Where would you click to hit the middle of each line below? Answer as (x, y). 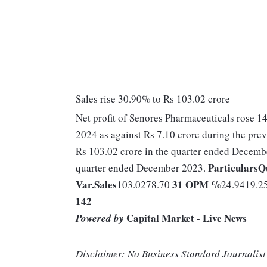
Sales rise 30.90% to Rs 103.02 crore (153, 99)
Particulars (233, 168)
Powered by (100, 218)
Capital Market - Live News (185, 218)
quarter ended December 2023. (142, 168)
